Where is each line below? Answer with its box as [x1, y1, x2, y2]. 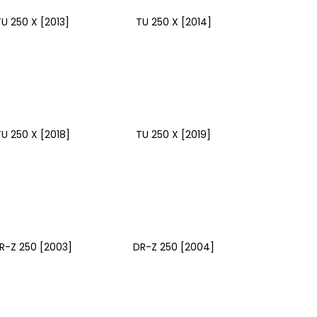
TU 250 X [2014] [135, 14, 212, 29]
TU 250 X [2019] [136, 127, 212, 142]
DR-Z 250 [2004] [132, 239, 214, 254]
